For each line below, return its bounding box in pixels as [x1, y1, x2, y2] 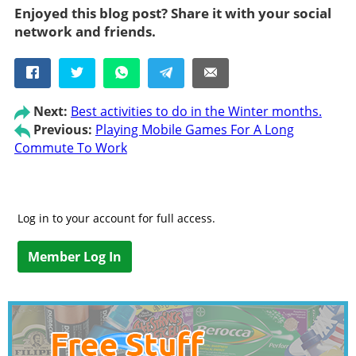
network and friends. [14, 21, 156, 41]
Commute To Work [14, 138, 127, 157]
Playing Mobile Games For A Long [95, 121, 294, 139]
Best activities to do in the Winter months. [70, 103, 322, 121]
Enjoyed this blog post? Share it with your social [14, 3, 331, 22]
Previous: [33, 121, 92, 139]
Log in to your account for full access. [17, 210, 216, 226]
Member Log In [28, 247, 122, 265]
